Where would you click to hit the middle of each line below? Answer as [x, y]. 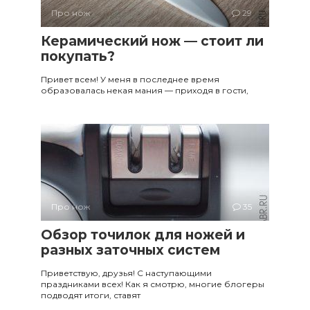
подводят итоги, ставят [91, 295]
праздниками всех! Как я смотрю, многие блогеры [153, 284]
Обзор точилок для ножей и [143, 235]
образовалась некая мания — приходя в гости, [145, 90]
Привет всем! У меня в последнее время [130, 79]
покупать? [78, 56]
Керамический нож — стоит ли [152, 41]
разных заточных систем [130, 250]
